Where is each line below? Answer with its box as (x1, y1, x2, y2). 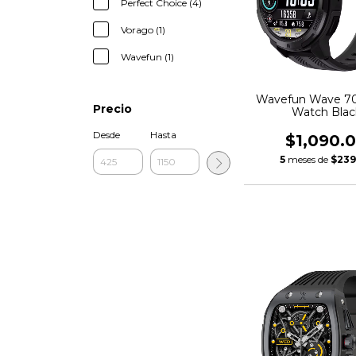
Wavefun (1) (121, 51, 174, 63)
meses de (288, 153, 331, 166)
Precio (93, 102, 132, 116)
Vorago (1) (121, 24, 165, 36)
